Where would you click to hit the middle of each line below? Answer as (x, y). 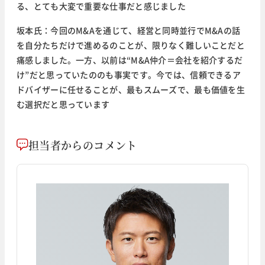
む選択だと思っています (63, 104)
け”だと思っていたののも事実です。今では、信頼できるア (129, 75)
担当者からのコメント (83, 145)
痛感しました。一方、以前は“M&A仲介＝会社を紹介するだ (130, 60)
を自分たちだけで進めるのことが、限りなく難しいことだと (131, 45)
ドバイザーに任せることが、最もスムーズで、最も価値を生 (131, 90)
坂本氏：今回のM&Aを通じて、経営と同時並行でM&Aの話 (129, 30)
